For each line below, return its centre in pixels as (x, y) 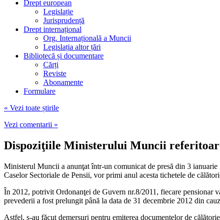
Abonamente (63, 82)
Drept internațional (53, 29)
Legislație (58, 11)
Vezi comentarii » (31, 124)
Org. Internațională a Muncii (87, 38)
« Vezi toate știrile (31, 108)
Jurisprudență (64, 20)
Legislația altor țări (72, 47)
